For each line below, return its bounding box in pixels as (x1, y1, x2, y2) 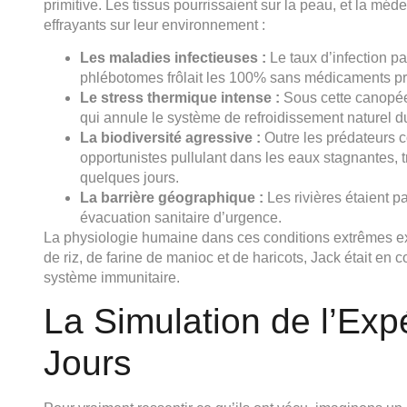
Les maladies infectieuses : (80, 50, 266, 66)
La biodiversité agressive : (80, 130, 261, 146)
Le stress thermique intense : (80, 90, 280, 106)
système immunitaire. (44, 270, 180, 286)
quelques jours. (80, 170, 179, 186)
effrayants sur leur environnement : (44, 16, 265, 33)
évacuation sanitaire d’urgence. (80, 210, 282, 226)
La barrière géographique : (80, 190, 263, 206)
